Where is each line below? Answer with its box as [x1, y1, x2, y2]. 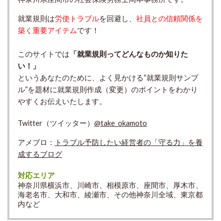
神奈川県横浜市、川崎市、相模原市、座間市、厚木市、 [17, 180, 203, 189]
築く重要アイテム [17, 25, 77, 35]
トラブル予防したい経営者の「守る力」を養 [54, 137, 203, 147]
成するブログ [17, 149, 62, 158]
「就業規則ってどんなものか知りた [69, 49, 188, 58]
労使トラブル [54, 13, 99, 23]
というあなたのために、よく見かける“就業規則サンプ [17, 73, 198, 82]
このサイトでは [17, 49, 70, 58]
